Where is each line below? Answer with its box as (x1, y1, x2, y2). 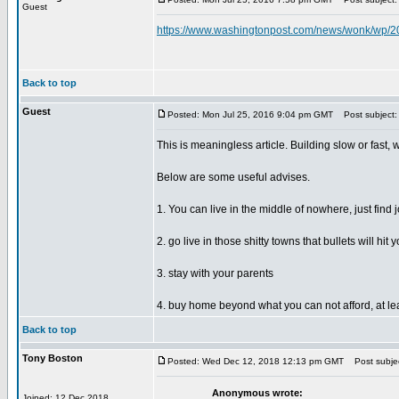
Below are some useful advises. (157, 171, 310, 183)
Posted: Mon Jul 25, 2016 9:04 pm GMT (167, 110, 333, 119)
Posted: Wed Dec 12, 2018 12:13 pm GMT (167, 356, 344, 366)
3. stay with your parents (157, 267, 273, 280)
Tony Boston (22, 353, 83, 363)
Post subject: (336, 110, 397, 119)
